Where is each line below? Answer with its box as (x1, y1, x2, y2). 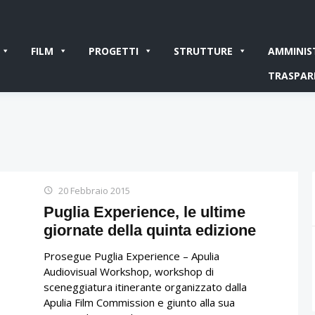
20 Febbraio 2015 (58, 184, 130, 197)
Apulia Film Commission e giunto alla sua (44, 295, 235, 309)
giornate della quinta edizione (44, 221, 256, 239)
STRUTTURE (174, 44, 233, 58)
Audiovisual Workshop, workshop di (44, 264, 214, 278)
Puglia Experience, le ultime (44, 202, 245, 221)
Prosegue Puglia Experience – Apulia (44, 248, 219, 263)
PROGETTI (89, 44, 139, 58)
